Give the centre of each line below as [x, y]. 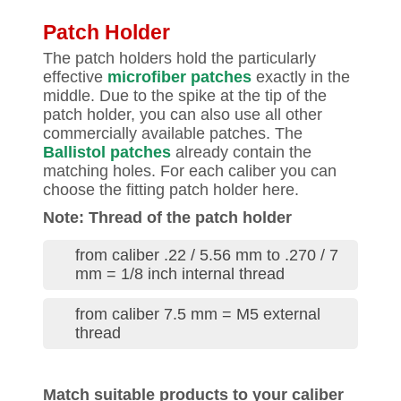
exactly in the [301, 77]
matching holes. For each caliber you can [190, 171]
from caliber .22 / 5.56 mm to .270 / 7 [207, 256]
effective [75, 77]
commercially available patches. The [173, 133]
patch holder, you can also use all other [183, 115]
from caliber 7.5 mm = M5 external [198, 314]
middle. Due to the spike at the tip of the [185, 96]
